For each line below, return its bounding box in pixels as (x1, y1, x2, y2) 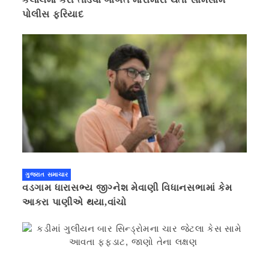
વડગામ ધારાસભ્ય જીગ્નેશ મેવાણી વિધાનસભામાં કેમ (22, 182, 232, 193)
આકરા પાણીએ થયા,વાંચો (22, 196, 127, 207)
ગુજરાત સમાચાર (25, 171, 68, 178)
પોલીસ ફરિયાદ (22, 8, 84, 19)
